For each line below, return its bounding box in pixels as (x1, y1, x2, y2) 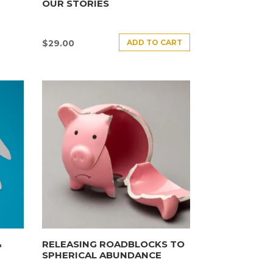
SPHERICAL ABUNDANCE (41, 249, 161, 261)
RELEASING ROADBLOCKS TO (41, 238, 185, 250)
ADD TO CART (127, 37, 183, 47)
